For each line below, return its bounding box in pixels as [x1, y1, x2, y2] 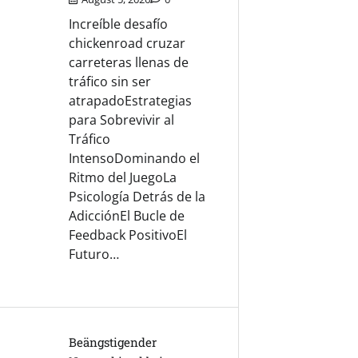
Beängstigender [69, 334, 157, 351]
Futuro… [69, 245, 120, 264]
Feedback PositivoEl [69, 226, 188, 245]
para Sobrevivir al [69, 111, 175, 129]
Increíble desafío [69, 15, 169, 34]
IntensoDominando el [69, 149, 201, 168]
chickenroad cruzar [69, 34, 186, 53]
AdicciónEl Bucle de [69, 207, 185, 225]
